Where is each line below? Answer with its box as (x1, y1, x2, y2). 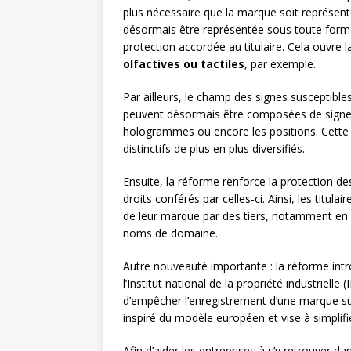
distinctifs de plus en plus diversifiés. (123, 140, 305, 156)
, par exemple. (244, 56, 316, 71)
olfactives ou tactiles (123, 56, 244, 71)
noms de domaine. (123, 225, 218, 241)
